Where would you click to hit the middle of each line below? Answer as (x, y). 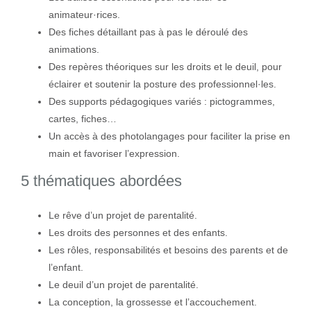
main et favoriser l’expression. (114, 154)
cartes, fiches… (82, 119)
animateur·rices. (84, 15)
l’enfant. (66, 268)
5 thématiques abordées (101, 181)
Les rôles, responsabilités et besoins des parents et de (168, 250)
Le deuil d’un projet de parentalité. (123, 285)
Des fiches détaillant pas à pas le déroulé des (148, 32)
